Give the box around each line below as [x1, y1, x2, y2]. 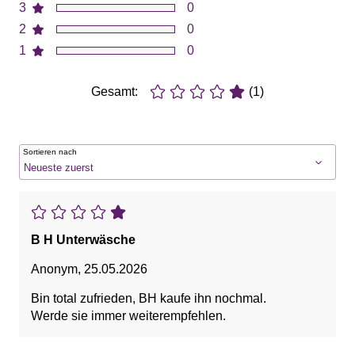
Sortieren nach [23, 147, 77, 157]
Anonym [31, 262, 78, 277]
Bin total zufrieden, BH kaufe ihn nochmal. [31, 292, 269, 306]
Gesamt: [91, 85, 138, 99]
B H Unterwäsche [31, 233, 136, 247]
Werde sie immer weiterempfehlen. [31, 309, 226, 323]
